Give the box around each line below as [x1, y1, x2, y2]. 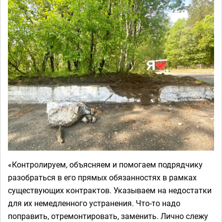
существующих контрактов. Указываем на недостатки [8, 185, 212, 196]
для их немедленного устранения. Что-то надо [8, 198, 180, 209]
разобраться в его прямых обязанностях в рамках [8, 172, 197, 183]
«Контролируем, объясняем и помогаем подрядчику [8, 159, 203, 170]
